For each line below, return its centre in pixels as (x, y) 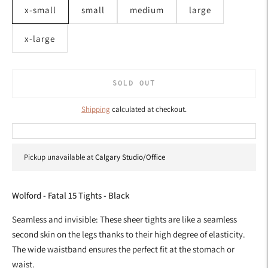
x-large (40, 38)
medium (147, 10)
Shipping (96, 109)
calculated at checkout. (148, 109)
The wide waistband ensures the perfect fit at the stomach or (123, 249)
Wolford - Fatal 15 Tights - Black (71, 196)
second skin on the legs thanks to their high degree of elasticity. (129, 234)
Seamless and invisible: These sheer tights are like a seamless (124, 220)
